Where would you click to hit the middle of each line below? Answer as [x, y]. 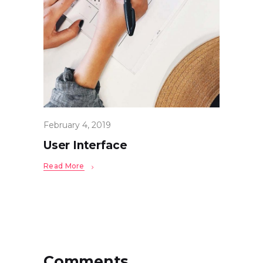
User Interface [85, 146]
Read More [64, 166]
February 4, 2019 [77, 125]
